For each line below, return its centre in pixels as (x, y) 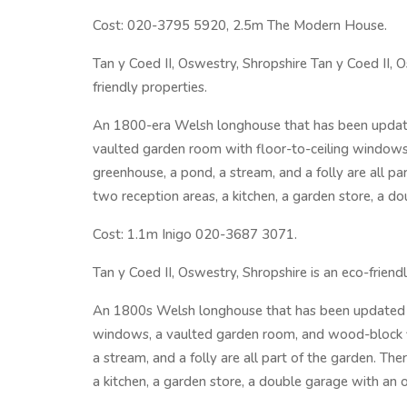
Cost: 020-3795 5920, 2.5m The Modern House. (240, 25)
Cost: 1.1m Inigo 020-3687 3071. (195, 234)
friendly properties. (150, 87)
